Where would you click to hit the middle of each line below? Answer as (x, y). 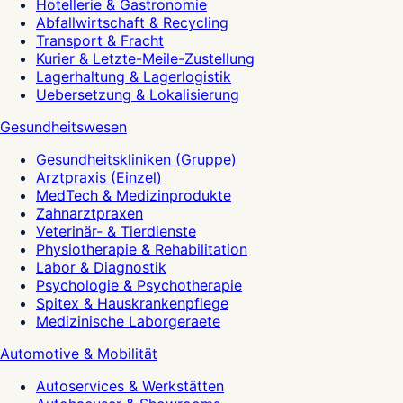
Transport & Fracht (100, 41)
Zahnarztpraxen (90, 214)
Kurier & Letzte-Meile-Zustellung (145, 59)
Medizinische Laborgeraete (128, 322)
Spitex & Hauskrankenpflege (132, 304)
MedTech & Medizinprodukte (134, 196)
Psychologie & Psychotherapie (139, 286)
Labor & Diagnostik (101, 268)
